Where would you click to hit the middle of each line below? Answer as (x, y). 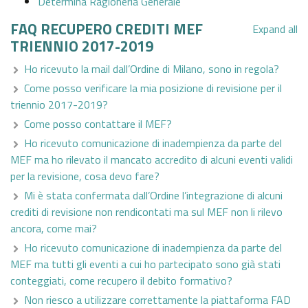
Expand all (275, 29)
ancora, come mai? (54, 229)
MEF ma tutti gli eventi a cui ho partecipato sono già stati (145, 264)
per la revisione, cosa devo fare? (85, 176)
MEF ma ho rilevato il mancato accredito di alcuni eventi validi (152, 160)
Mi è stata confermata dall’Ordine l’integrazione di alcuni (152, 196)
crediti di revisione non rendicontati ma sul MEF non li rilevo (146, 212)
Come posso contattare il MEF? (97, 124)
